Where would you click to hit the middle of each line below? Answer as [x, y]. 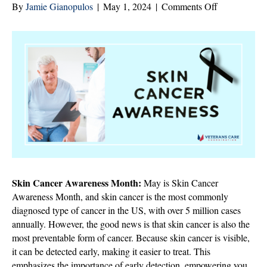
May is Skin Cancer [180, 183]
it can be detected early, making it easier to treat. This [111, 252]
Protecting [236, 19]
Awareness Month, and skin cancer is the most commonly [120, 197]
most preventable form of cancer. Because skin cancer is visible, [131, 238]
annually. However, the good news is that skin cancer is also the [131, 224]
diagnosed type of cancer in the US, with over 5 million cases [126, 210]
